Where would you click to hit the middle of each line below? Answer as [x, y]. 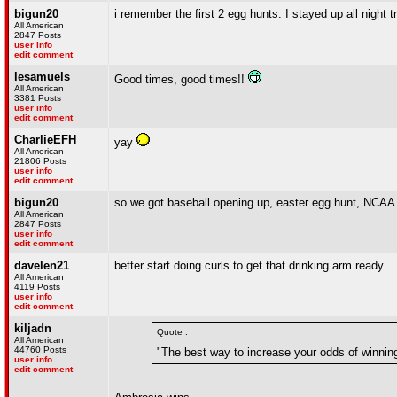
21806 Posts [40, 161]
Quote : [172, 332]
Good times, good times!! [181, 79]
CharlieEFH [45, 140]
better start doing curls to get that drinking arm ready [249, 265]
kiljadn [33, 328]
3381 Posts [38, 98]
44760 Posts [40, 350]
